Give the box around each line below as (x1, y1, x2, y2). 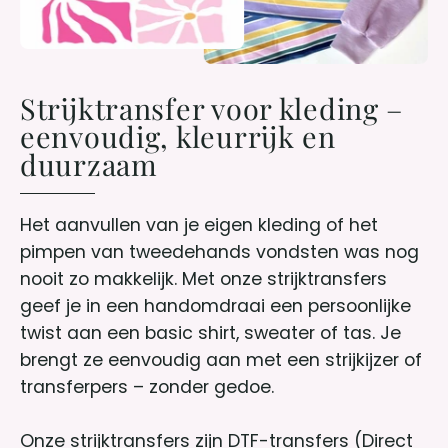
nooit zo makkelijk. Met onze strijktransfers (20, 266, 387, 291)
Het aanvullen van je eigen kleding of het (20, 212, 378, 237)
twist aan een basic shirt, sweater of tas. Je (20, 320, 401, 345)
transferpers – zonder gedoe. (20, 374, 274, 399)
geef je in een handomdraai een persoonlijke (20, 293, 411, 318)
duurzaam (20, 145, 158, 184)
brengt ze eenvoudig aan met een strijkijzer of (20, 347, 422, 372)
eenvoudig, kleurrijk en (20, 117, 336, 156)
